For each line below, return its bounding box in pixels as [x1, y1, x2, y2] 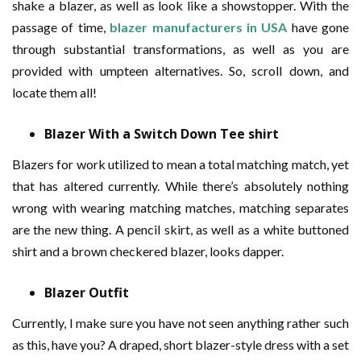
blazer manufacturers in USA [110, 19, 288, 35]
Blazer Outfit [44, 284, 129, 301]
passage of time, [12, 19, 110, 35]
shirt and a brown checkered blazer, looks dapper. [12, 243, 284, 259]
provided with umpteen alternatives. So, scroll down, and [12, 63, 349, 78]
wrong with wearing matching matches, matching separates [12, 200, 349, 215]
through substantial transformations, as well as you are [12, 41, 349, 56]
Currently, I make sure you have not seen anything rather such [12, 315, 349, 330]
